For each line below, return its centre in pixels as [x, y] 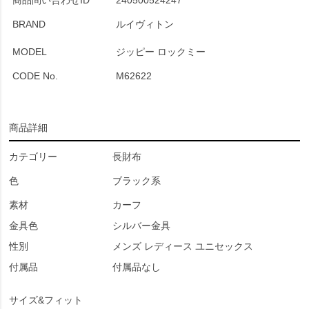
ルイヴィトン [145, 24]
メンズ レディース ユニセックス [183, 246]
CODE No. [35, 76]
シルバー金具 [141, 226]
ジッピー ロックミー [161, 52]
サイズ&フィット [46, 300]
